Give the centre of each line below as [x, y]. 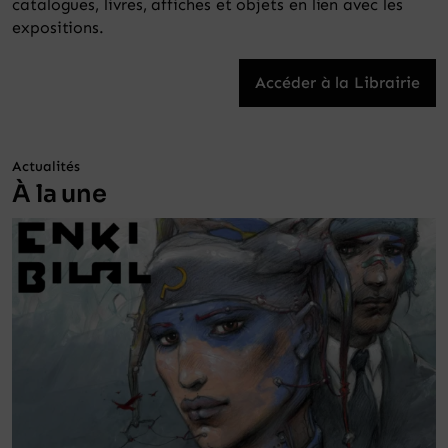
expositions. [58, 28]
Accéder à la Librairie [337, 83]
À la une [59, 194]
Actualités [46, 167]
